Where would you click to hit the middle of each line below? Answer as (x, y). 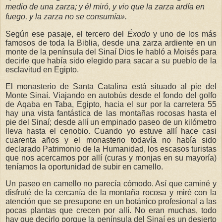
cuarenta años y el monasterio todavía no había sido (111, 140)
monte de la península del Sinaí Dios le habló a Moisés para (111, 52)
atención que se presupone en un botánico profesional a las (111, 201)
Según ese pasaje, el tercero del (66, 34)
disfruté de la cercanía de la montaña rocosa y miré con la (111, 192)
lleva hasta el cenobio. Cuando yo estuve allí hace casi (111, 131)
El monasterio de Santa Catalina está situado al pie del (111, 87)
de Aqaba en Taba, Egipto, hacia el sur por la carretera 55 (111, 105)
